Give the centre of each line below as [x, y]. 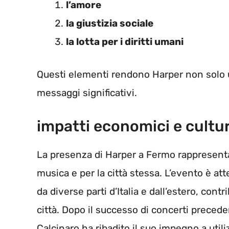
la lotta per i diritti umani [125, 41]
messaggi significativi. [87, 93]
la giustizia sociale [110, 23]
